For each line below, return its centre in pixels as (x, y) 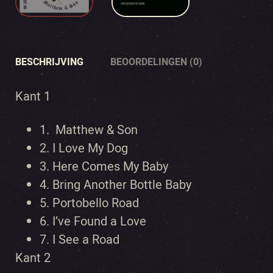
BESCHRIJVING (49, 62)
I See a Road (86, 239)
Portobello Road (94, 203)
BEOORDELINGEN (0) (156, 62)
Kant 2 (33, 258)
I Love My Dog (90, 148)
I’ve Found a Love (98, 221)
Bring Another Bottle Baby (122, 185)
